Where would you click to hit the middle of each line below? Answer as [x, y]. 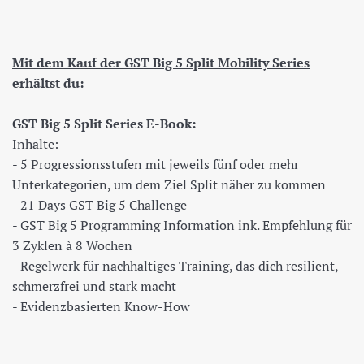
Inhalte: [35, 143]
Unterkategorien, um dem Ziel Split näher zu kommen [169, 184]
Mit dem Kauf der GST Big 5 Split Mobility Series [161, 62]
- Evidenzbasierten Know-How [103, 306]
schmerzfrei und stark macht [94, 286]
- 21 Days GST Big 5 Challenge [100, 204]
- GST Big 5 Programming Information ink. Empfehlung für [182, 225]
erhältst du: [50, 82]
